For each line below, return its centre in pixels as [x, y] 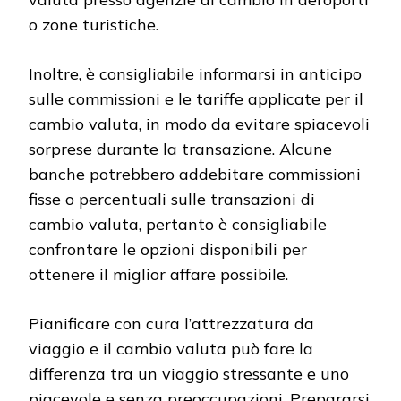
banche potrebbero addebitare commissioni [195, 175]
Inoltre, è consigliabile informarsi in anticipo [195, 74]
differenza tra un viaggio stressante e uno [189, 374]
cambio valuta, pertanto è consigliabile [178, 225]
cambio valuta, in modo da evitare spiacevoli [199, 124]
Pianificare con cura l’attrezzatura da [171, 324]
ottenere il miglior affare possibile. [158, 275]
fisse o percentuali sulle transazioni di [172, 200]
